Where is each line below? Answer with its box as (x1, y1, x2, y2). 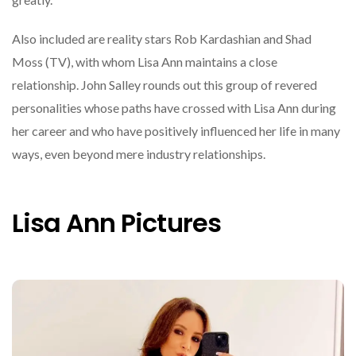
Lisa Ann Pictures (12, 204, 221, 241)
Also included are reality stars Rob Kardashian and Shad (12, 31, 311, 47)
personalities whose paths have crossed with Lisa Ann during (12, 100, 336, 116)
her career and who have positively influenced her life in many (12, 123, 340, 139)
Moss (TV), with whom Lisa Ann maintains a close (12, 54, 277, 70)
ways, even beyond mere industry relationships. (12, 146, 265, 162)
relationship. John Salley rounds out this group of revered (12, 77, 317, 93)
